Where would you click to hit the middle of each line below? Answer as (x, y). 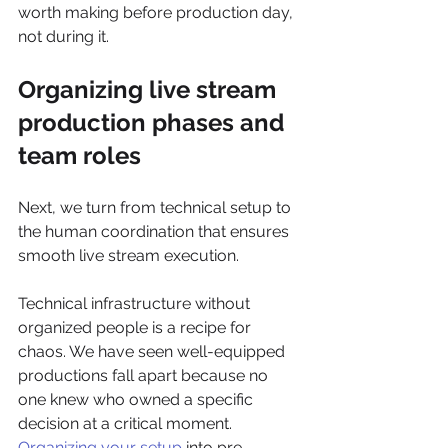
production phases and (154, 122)
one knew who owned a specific (137, 399)
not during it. (63, 36)
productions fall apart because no (145, 375)
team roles (79, 155)
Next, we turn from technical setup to (156, 207)
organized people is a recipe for (136, 327)
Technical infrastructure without (136, 303)
